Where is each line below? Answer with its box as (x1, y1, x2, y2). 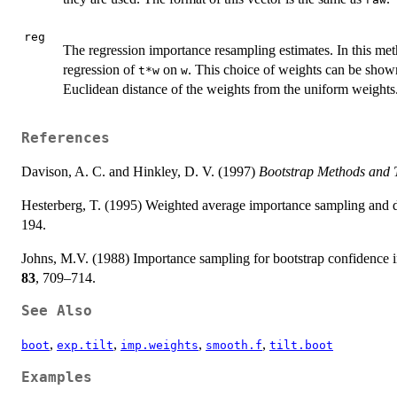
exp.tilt (57, 339, 113, 353)
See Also (21, 303, 92, 320)
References (21, 130, 110, 147)
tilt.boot (269, 339, 333, 353)
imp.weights (121, 339, 198, 353)
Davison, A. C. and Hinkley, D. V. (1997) (21, 164, 259, 180)
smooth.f (206, 339, 262, 353)
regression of (63, 61, 138, 77)
